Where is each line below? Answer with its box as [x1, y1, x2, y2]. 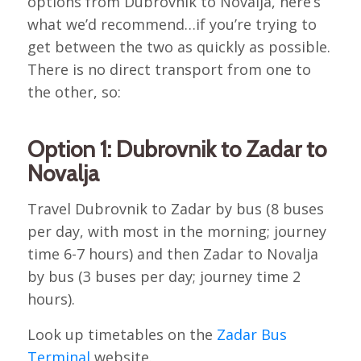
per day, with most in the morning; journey [27, 222, 326, 242]
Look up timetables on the [27, 324, 217, 344]
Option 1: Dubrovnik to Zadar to [27, 135, 326, 163]
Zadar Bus [216, 324, 287, 344]
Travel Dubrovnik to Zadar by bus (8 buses [27, 199, 324, 219]
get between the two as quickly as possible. [27, 36, 330, 56]
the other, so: [27, 81, 121, 102]
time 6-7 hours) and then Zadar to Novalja [27, 244, 318, 264]
